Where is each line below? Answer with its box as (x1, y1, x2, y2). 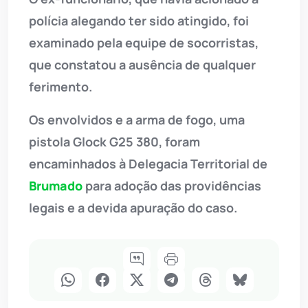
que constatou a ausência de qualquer (29, 56, 256, 73)
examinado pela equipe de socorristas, (29, 34, 258, 51)
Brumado (29, 177, 82, 194)
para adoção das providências (82, 177, 261, 194)
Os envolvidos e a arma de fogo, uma (29, 111, 245, 128)
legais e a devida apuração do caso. (29, 199, 237, 216)
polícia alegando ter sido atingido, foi (29, 12, 249, 29)
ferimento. (29, 78, 92, 95)
